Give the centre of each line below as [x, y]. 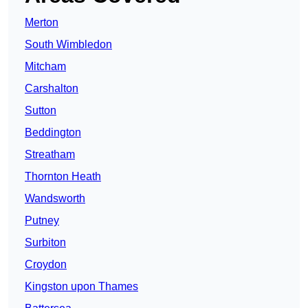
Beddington [53, 133]
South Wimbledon [68, 45]
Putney [42, 221]
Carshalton [52, 89]
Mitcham [45, 67]
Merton [42, 23]
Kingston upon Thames [81, 287]
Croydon [46, 265]
